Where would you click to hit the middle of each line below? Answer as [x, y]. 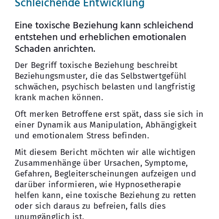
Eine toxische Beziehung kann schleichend [104, 26]
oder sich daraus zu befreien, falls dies [90, 206]
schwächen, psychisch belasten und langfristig [105, 87]
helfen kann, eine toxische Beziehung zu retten [105, 195]
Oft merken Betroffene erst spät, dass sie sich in [109, 114]
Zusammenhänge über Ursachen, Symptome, [101, 163]
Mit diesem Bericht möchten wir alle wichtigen [105, 152]
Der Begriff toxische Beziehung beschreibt [96, 65]
